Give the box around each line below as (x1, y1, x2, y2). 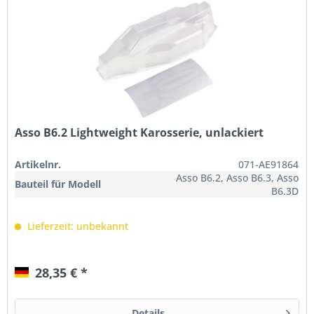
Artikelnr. (15, 158, 62, 172)
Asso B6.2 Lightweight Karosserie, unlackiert (15, 125, 264, 141)
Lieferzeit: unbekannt (25, 219, 129, 233)
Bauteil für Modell (15, 177, 102, 191)
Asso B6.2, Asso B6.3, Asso (176, 171, 299, 185)
